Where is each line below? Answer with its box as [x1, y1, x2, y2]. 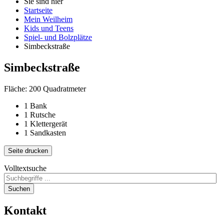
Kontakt [4, 203, 46, 217]
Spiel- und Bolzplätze [24, 32, 92, 41]
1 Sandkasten [24, 128, 66, 137]
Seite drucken [8, 146, 48, 154]
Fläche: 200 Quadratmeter [4, 84, 86, 93]
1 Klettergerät [24, 119, 67, 128]
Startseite [24, 5, 52, 14]
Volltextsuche [4, 163, 46, 172]
